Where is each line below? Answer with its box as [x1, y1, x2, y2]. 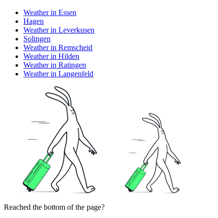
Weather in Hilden [23, 52, 79, 60]
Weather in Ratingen [23, 60, 86, 69]
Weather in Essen [23, 8, 76, 17]
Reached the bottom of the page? [4, 202, 105, 211]
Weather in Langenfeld [23, 69, 93, 78]
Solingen [23, 34, 51, 43]
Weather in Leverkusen [23, 25, 94, 34]
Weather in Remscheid [23, 43, 92, 52]
